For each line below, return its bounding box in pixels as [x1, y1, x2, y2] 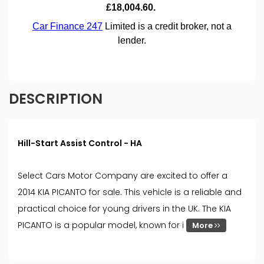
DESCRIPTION [9, 89, 103, 109]
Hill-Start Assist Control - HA [18, 137, 142, 150]
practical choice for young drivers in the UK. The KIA [18, 203, 231, 215]
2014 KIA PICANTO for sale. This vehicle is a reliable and [18, 186, 242, 199]
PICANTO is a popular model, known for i [18, 219, 186, 232]
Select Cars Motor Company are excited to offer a [18, 170, 227, 182]
